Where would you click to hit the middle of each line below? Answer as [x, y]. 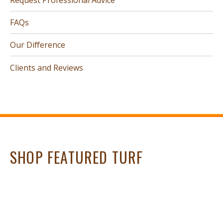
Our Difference [38, 45]
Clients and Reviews [47, 67]
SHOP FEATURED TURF [77, 157]
